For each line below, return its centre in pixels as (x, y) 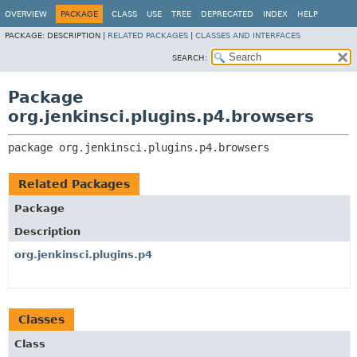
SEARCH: (190, 58)
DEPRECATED (227, 14)
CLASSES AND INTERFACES (248, 35)
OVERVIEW (26, 14)
